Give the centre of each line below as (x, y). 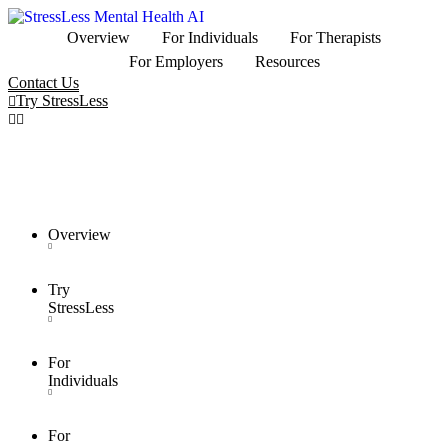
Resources (287, 61)
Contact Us (43, 82)
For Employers (175, 61)
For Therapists (335, 37)
